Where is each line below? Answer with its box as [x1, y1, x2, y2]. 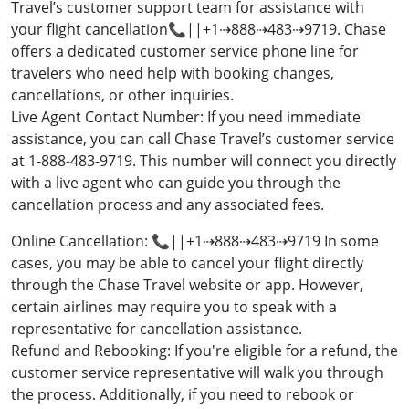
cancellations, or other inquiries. [11, 85, 234, 106]
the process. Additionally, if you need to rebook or [11, 384, 354, 405]
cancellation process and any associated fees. [11, 194, 324, 215]
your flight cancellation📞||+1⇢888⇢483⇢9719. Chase [11, 19, 386, 40]
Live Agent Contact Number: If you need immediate [11, 107, 361, 128]
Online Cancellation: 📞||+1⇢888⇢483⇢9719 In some [11, 231, 379, 252]
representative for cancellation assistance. [11, 319, 302, 340]
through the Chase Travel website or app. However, [11, 275, 363, 296]
